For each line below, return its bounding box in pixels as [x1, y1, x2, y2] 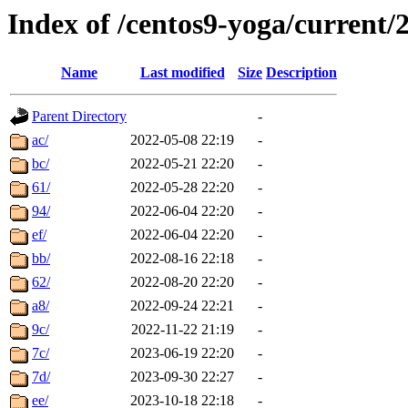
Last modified [139, 65, 225, 81]
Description [266, 65, 337, 81]
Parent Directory [32, 108, 127, 125]
